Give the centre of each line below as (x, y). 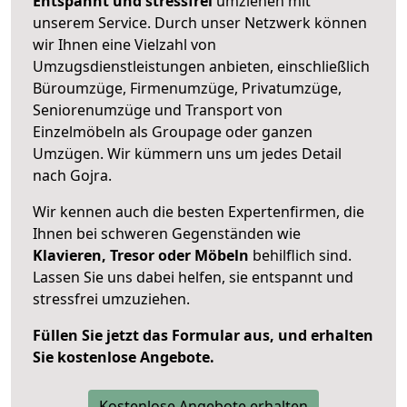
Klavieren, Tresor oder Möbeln (141, 255)
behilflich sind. (300, 255)
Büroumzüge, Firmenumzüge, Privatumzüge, (187, 88)
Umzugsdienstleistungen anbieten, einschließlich (201, 66)
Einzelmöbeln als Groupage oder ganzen (173, 131)
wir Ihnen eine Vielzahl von (124, 44)
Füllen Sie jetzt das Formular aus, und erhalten (203, 335)
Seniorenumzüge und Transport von (158, 109)
